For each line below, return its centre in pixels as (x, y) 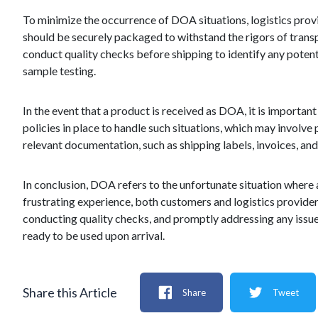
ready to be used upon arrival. (94, 235)
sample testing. (59, 71)
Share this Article (70, 292)
